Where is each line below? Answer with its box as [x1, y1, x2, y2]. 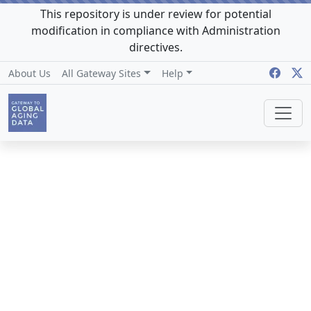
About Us [8, 67, 51, 80]
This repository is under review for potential [40, 6, 271, 22]
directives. [128, 40, 183, 55]
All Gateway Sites [62, 67, 141, 80]
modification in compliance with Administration [31, 23, 280, 38]
